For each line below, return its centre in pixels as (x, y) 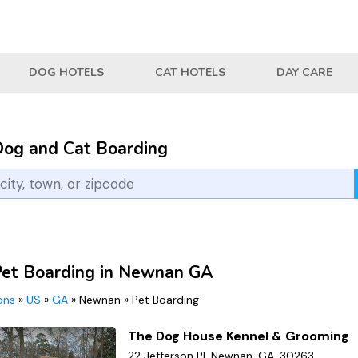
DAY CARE (304, 72)
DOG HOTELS (66, 72)
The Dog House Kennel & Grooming (239, 336)
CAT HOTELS (190, 72)
